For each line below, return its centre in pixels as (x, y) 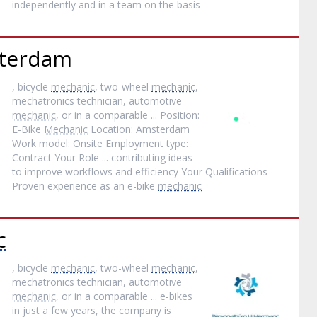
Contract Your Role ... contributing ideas (103, 157)
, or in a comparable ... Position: (128, 115)
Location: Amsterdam (139, 129)
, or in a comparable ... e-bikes (125, 296)
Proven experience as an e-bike (85, 186)
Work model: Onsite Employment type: (100, 143)
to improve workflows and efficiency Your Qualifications (140, 172)
